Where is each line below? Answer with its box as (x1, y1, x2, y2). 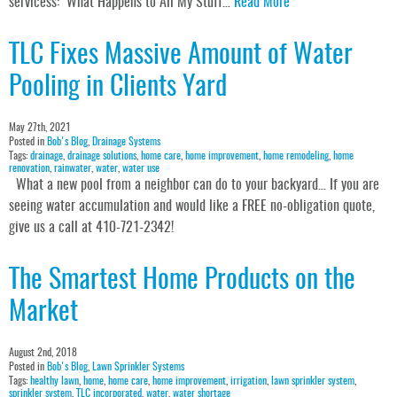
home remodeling (263, 151, 329, 162)
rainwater (54, 163, 91, 175)
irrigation (230, 376, 267, 387)
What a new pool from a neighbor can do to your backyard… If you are (9, 178, 379, 193)
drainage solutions (67, 151, 136, 162)
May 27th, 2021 (9, 122, 71, 134)
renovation (9, 163, 50, 175)
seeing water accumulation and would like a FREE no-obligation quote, (9, 199, 375, 214)
